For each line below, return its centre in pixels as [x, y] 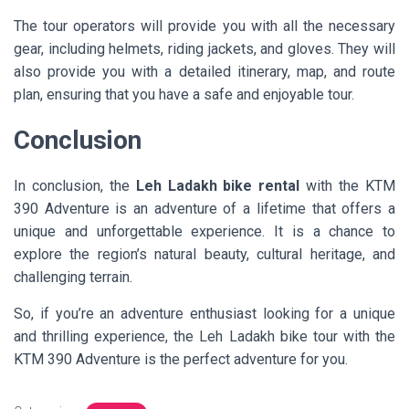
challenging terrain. [77, 277]
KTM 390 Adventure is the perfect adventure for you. [181, 359]
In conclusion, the [75, 185]
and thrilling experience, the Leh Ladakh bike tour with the [204, 336]
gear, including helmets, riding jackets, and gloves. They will [204, 48]
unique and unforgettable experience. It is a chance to [204, 231]
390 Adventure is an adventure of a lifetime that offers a [204, 208]
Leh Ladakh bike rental [221, 185]
